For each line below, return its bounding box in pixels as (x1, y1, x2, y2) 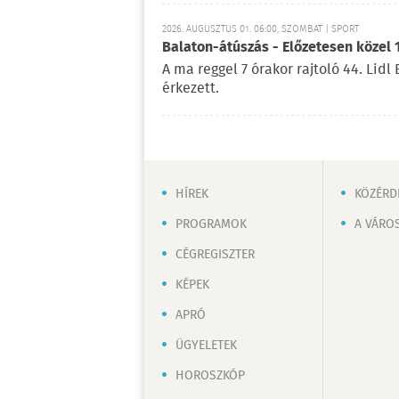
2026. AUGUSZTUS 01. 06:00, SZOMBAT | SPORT (162, 20, 359, 37)
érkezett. (162, 77, 219, 100)
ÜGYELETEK (175, 335, 237, 355)
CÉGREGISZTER (175, 244, 255, 265)
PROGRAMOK (175, 214, 247, 234)
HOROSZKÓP (175, 365, 245, 386)
